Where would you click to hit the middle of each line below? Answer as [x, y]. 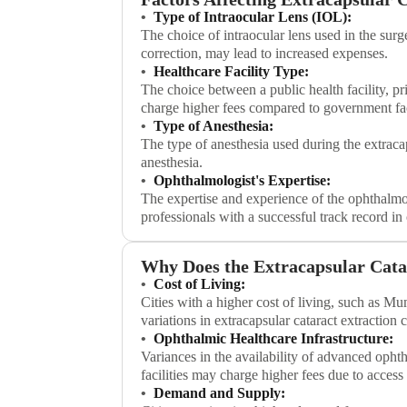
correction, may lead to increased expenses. [265, 54]
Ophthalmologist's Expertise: [243, 181]
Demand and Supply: [220, 393]
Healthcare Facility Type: [232, 72]
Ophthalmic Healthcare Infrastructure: [274, 339]
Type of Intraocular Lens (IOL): [253, 17]
